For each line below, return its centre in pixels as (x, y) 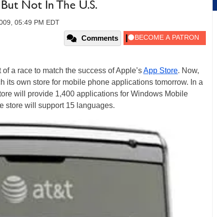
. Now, (188, 70)
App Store (161, 70)
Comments (100, 38)
